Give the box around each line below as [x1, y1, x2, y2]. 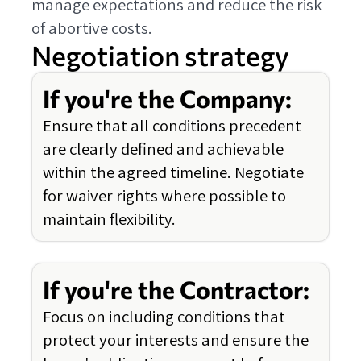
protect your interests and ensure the [43, 329, 309, 351]
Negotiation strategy [31, 39, 289, 73]
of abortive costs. [31, 17, 152, 39]
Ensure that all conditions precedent [43, 114, 301, 137]
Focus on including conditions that [43, 305, 285, 328]
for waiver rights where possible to [43, 185, 286, 207]
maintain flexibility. [43, 208, 176, 230]
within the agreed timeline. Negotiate [43, 161, 304, 184]
